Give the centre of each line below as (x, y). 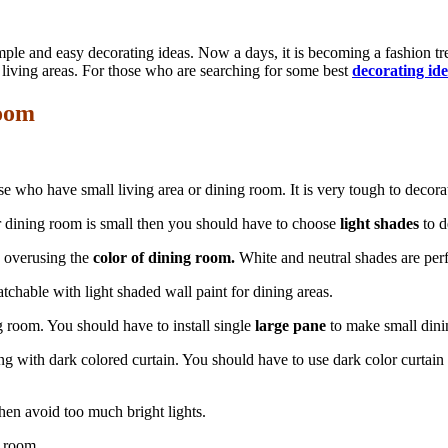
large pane (288, 325)
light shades (379, 223)
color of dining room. (164, 257)
